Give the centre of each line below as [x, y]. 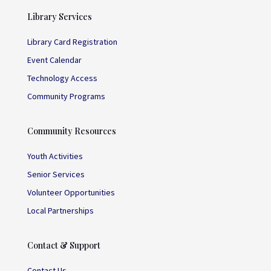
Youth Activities [55, 156]
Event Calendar [54, 60]
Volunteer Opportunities [71, 192]
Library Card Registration [72, 41]
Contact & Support [64, 245]
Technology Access [62, 78]
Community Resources [71, 131]
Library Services [59, 16]
